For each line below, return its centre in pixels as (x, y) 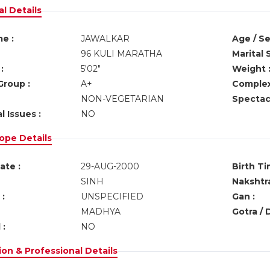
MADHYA (100, 212)
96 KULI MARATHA (121, 54)
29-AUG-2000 (110, 166)
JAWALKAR (105, 39)
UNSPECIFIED (112, 196)
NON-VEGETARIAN (122, 99)
